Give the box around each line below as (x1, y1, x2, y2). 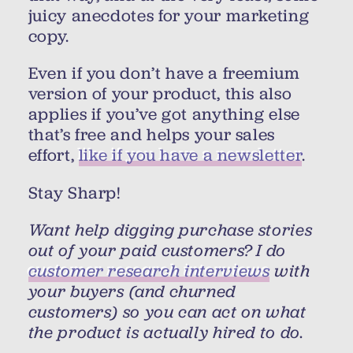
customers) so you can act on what (28, 301, 307, 324)
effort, (28, 144, 79, 167)
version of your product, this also (28, 83, 292, 106)
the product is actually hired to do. (28, 321, 304, 344)
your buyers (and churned (28, 281, 236, 303)
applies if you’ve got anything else (28, 103, 300, 126)
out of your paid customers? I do (28, 240, 286, 262)
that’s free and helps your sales (28, 124, 275, 147)
